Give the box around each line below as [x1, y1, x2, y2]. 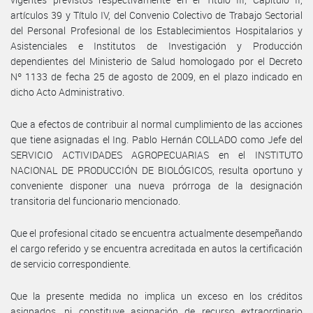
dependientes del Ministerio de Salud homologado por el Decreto [10, 54, 303, 68]
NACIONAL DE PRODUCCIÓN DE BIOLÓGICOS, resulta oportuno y [10, 163, 303, 177]
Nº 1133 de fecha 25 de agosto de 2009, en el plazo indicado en [10, 69, 303, 83]
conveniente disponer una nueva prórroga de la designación [10, 178, 303, 192]
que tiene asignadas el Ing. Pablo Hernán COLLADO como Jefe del [10, 132, 303, 146]
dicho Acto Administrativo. [10, 85, 124, 99]
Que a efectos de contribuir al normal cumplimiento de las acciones [10, 117, 303, 131]
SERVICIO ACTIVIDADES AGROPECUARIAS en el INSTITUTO [10, 147, 303, 161]
